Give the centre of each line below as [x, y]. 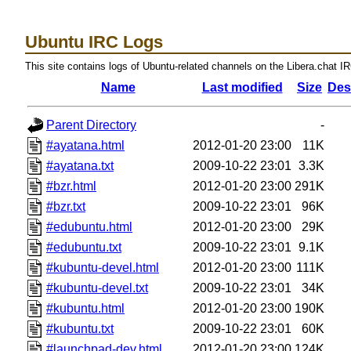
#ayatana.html [86, 145]
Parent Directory [92, 125]
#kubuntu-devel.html [103, 267]
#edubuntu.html [90, 226]
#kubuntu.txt [80, 328]
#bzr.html [72, 186]
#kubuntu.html [86, 308]
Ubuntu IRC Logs [94, 42]
